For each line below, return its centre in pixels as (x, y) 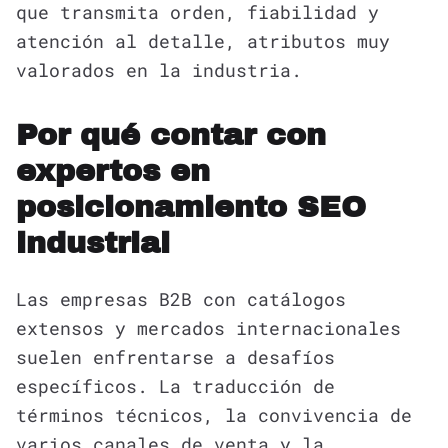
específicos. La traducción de (175, 385)
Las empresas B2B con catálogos (181, 298)
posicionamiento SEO (191, 206)
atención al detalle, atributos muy (203, 40)
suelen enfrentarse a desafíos (175, 356)
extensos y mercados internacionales (208, 327)
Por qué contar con (171, 134)
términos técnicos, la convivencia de (214, 414)
